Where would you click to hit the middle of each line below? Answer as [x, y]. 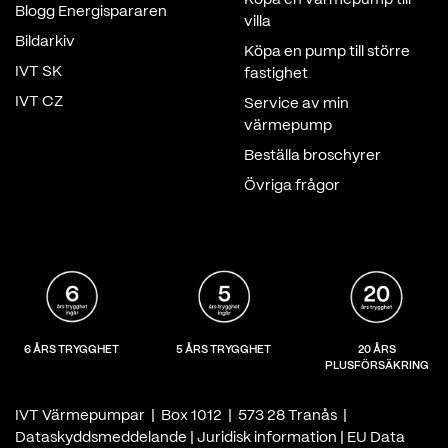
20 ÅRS [376, 349]
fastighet [276, 73]
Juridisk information [267, 438]
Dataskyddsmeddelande [102, 438]
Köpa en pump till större [327, 51]
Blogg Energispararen [91, 11]
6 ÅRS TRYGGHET [71, 349]
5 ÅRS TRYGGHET [224, 349]
